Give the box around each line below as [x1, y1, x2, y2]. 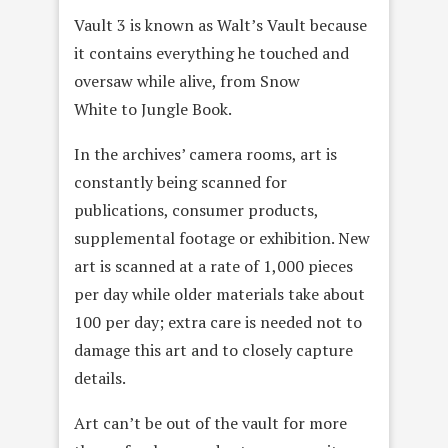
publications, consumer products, [74, 198, 318, 221]
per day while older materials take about [74, 282, 365, 305]
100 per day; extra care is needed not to [74, 310, 362, 333]
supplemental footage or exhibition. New [74, 226, 370, 249]
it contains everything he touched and [74, 41, 349, 64]
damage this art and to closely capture [74, 338, 353, 361]
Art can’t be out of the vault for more [74, 411, 347, 434]
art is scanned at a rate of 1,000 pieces [74, 254, 353, 277]
